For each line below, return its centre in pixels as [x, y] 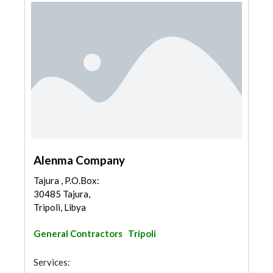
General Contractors [78, 233]
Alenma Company [79, 160]
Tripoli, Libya [60, 207]
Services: [52, 262]
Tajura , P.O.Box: [66, 180]
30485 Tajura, [62, 194]
